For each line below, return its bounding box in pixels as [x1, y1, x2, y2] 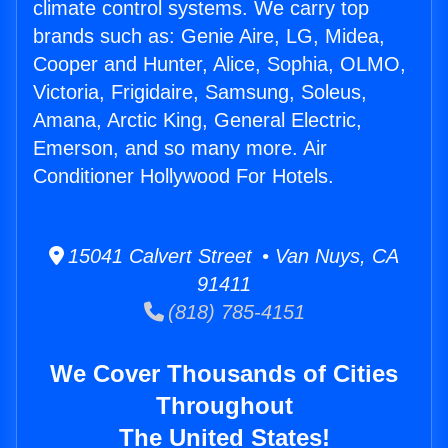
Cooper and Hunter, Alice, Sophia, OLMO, [33, 53, 406, 76]
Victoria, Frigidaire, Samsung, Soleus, [33, 81, 367, 104]
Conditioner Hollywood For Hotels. [33, 165, 334, 188]
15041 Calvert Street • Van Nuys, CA [64, 245, 399, 268]
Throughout [155, 392, 293, 420]
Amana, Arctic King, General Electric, [33, 109, 362, 132]
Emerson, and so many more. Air [33, 137, 327, 160]
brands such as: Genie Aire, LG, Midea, [33, 25, 385, 48]
